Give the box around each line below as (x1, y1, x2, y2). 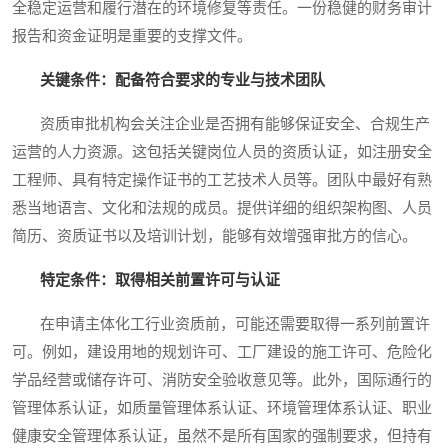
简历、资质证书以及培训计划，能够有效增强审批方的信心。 (12, 228, 417, 245)
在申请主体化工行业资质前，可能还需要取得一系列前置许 (12, 316, 430, 333)
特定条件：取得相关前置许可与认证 (40, 272, 280, 289)
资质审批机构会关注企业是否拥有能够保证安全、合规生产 (12, 116, 430, 133)
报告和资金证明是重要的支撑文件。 (12, 28, 252, 45)
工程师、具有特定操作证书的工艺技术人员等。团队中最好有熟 (12, 172, 432, 189)
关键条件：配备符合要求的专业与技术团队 (40, 72, 325, 89)
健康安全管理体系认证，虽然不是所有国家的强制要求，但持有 (12, 428, 432, 445)
